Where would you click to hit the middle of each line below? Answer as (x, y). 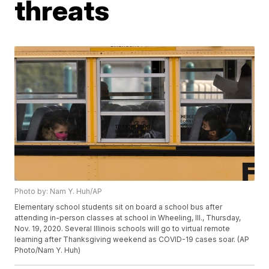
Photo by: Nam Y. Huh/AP (59, 192)
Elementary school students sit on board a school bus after (119, 207)
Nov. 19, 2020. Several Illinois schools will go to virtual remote (122, 229)
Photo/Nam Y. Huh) (48, 250)
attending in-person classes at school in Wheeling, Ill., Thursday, (128, 218)
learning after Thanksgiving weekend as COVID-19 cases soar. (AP (132, 240)
